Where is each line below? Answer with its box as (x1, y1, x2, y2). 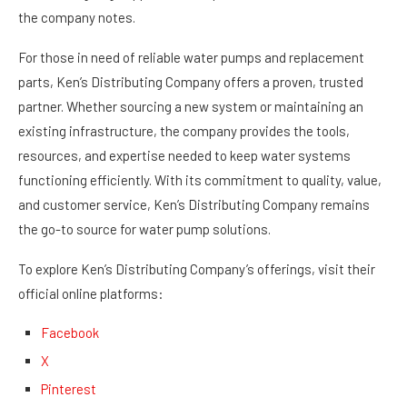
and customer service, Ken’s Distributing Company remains (18, 196, 370, 213)
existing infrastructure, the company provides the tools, (18, 123, 350, 139)
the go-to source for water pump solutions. (18, 221, 271, 237)
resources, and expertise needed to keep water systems (18, 147, 351, 164)
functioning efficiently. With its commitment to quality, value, (18, 172, 382, 188)
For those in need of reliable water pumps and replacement (18, 49, 364, 65)
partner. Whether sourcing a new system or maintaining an (18, 98, 363, 114)
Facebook (41, 324, 99, 341)
